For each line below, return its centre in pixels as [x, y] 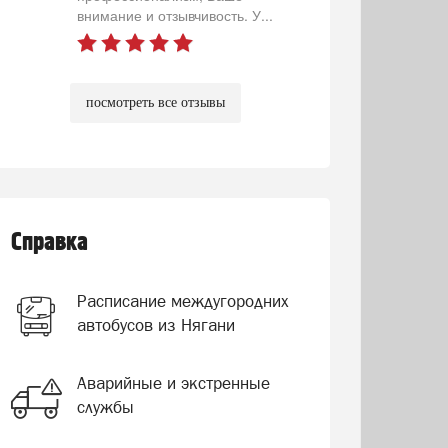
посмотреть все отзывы [155, 102]
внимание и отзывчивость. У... [174, 15]
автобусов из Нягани [155, 325]
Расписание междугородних [182, 301]
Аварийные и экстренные [173, 383]
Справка [49, 242]
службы [105, 407]
